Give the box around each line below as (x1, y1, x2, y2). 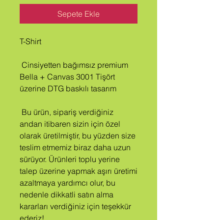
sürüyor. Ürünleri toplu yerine (20, 154, 120, 164)
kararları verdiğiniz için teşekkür (20, 201, 131, 211)
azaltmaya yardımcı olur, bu (20, 178, 115, 188)
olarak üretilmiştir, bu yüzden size (20, 131, 136, 140)
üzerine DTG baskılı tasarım (20, 83, 116, 93)
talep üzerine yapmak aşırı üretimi (20, 166, 137, 176)
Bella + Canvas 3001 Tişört (20, 72, 115, 82)
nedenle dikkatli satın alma (20, 190, 113, 199)
